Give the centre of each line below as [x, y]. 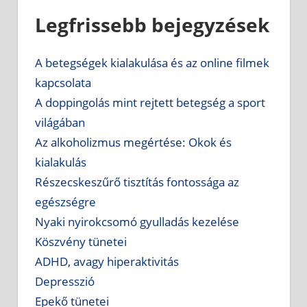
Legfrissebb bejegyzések [152, 24]
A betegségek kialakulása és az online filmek [152, 62]
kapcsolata [63, 82]
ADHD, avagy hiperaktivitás [107, 261]
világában [60, 122]
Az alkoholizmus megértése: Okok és [133, 142]
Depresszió [65, 281]
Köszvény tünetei [81, 241]
